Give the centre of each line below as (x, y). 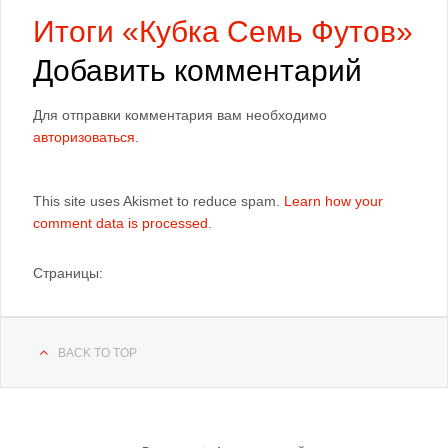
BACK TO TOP (97, 353)
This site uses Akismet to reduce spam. (158, 201)
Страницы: (68, 273)
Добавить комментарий (197, 70)
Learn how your (333, 201)
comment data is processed (120, 223)
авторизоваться (84, 137)
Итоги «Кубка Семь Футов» (223, 31)
